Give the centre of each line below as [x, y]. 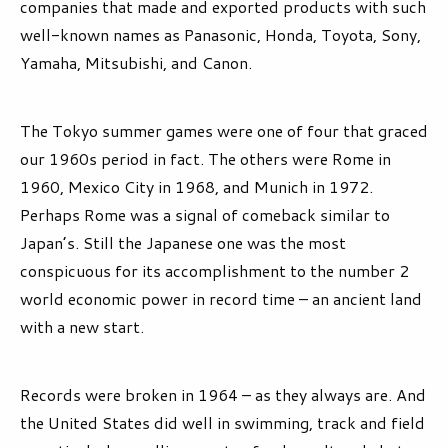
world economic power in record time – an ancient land [221, 299]
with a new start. [82, 327]
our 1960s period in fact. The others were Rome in [205, 159]
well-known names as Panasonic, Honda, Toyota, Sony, [220, 35]
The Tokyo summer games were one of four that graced [224, 131]
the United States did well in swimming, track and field [222, 423]
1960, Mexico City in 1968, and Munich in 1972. [196, 187]
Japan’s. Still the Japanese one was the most [183, 243]
